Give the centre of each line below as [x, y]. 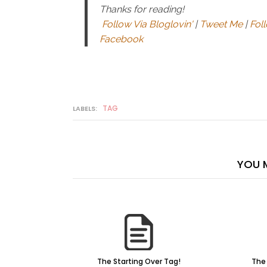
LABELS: [86, 109]
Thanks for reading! [142, 10]
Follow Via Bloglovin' [147, 24]
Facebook [121, 39]
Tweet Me [221, 24]
